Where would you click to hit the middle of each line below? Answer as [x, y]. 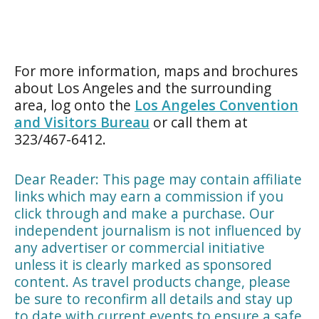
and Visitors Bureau [82, 122]
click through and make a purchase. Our [144, 213]
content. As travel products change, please [152, 281]
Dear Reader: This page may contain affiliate [158, 179]
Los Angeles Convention [216, 105]
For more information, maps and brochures [156, 70]
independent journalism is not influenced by [158, 230]
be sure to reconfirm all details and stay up [153, 298]
